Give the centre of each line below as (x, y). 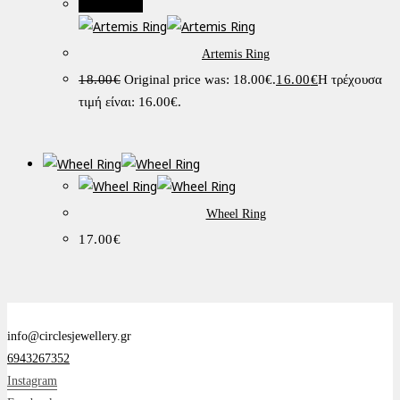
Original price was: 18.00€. (200, 80)
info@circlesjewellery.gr (69, 337)
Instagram (32, 381)
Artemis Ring (236, 54)
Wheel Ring (236, 214)
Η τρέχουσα (350, 80)
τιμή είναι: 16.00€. (130, 102)
